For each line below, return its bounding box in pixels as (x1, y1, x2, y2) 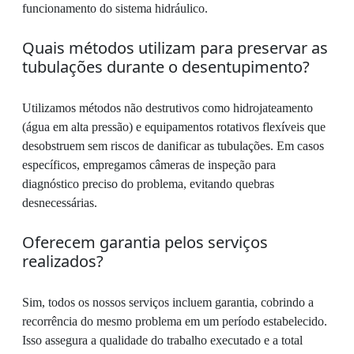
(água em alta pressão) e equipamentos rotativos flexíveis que (22, 119, 326, 134)
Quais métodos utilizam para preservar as (22, 36, 328, 58)
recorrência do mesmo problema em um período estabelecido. (22, 314, 327, 328)
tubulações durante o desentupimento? (22, 55, 310, 77)
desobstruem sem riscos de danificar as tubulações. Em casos (22, 138, 324, 153)
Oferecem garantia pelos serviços (22, 231, 268, 253)
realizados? (22, 250, 104, 272)
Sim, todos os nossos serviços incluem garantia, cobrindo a (22, 295, 314, 309)
